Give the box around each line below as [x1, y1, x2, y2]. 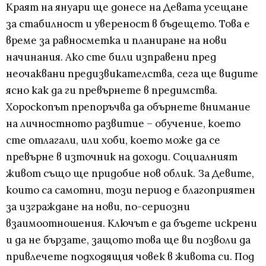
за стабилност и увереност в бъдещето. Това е [6, 17, 250, 31]
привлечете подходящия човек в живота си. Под [6, 250, 254, 264]
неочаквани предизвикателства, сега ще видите [6, 67, 258, 81]
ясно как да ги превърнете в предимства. [6, 84, 217, 97]
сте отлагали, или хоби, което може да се [6, 134, 220, 147]
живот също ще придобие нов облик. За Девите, [6, 167, 254, 180]
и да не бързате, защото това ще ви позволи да [6, 233, 251, 247]
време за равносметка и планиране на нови [6, 34, 227, 47]
